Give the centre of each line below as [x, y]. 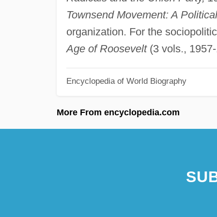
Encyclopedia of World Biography [126, 81]
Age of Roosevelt [106, 48]
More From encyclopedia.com [118, 112]
